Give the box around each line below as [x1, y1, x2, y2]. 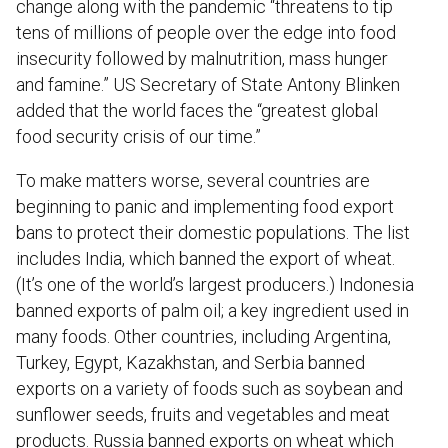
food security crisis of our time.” [16, 125, 261, 147]
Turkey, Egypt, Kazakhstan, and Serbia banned [16, 351, 365, 373]
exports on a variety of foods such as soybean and [16, 377, 403, 399]
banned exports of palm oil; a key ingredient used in [16, 299, 409, 321]
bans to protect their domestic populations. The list [16, 221, 410, 243]
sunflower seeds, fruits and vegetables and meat [16, 403, 390, 425]
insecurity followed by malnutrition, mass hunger [16, 47, 388, 69]
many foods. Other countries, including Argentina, [16, 325, 391, 347]
